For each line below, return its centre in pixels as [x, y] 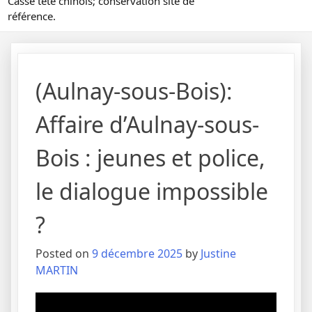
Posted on [64, 254]
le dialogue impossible [152, 192]
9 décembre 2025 [137, 254]
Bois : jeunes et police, [150, 158]
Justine [218, 254]
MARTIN [57, 271]
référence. [32, 16]
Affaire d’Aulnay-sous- [147, 125]
